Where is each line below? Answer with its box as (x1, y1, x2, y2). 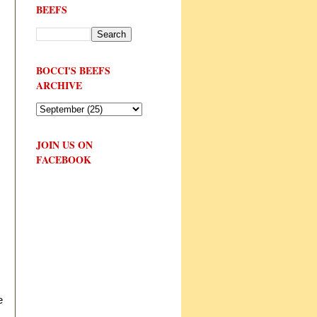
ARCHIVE (36, 77, 82, 93)
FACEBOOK (36, 151, 91, 167)
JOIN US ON (36, 137, 93, 152)
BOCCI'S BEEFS (36, 62, 110, 78)
